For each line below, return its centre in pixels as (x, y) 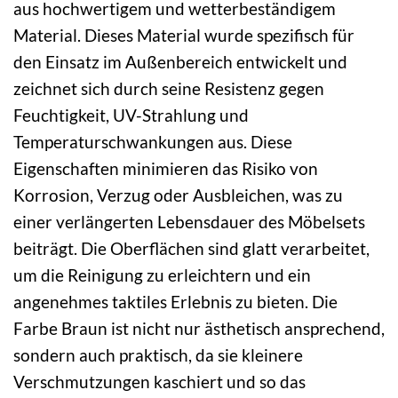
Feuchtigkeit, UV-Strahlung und (131, 115)
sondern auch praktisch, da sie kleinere (158, 355)
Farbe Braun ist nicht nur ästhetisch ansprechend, (199, 329)
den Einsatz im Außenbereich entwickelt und (180, 62)
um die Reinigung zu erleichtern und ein (162, 275)
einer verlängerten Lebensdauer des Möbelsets (189, 222)
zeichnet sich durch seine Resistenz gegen (169, 89)
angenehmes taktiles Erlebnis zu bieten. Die (175, 302)
